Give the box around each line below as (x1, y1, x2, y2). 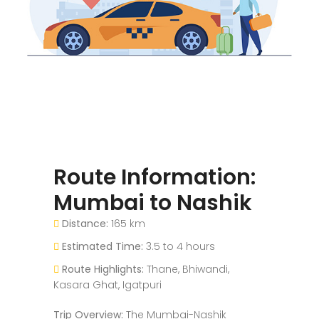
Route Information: (53, 162, 256, 192)
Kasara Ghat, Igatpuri (53, 277, 162, 292)
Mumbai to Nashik (53, 187, 252, 218)
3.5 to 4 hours (143, 239, 215, 253)
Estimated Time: (62, 239, 143, 253)
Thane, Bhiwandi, (144, 261, 229, 276)
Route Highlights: (62, 261, 144, 276)
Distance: (62, 216, 108, 231)
